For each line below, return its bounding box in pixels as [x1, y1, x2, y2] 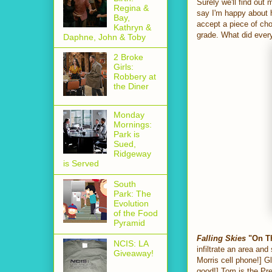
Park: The [113, 189, 151, 199]
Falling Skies [197, 234, 246, 243]
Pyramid [113, 218, 145, 228]
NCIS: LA [113, 238, 148, 248]
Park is [113, 129, 140, 140]
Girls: [113, 62, 134, 72]
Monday [113, 110, 144, 120]
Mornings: [113, 120, 152, 130]
